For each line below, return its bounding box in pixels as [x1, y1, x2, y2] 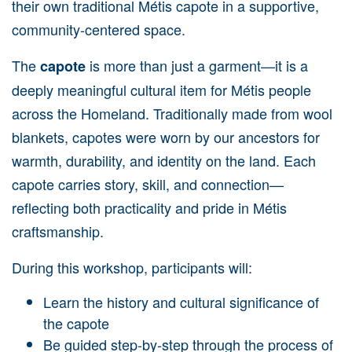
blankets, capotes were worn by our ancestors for [12, 126, 320, 147]
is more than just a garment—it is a [86, 55, 308, 75]
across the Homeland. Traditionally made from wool [12, 103, 332, 123]
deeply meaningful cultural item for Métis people [12, 79, 311, 100]
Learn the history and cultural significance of [43, 291, 319, 312]
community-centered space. [12, 19, 185, 39]
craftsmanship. [12, 221, 104, 241]
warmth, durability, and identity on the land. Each [12, 150, 316, 170]
